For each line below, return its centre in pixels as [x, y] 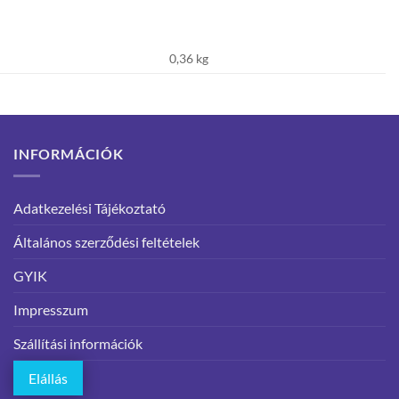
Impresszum [51, 309]
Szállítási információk [78, 343]
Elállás [48, 378]
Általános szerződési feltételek [106, 241]
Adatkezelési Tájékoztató [90, 208]
